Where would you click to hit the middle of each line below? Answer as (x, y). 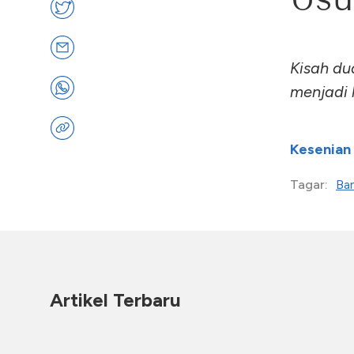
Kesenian (320, 149)
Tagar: (309, 185)
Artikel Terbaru (115, 300)
